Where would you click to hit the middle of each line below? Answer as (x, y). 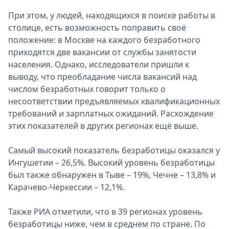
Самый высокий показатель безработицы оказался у (114, 150)
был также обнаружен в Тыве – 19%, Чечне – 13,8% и (112, 175)
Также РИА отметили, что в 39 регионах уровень (105, 212)
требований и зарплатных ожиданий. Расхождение (111, 113)
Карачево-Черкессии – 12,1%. (66, 187)
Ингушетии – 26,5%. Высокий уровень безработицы (111, 163)
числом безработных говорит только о (87, 89)
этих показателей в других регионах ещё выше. (103, 126)
